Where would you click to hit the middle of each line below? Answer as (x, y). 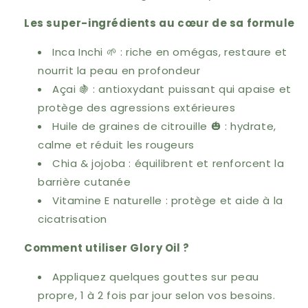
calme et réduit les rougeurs (116, 145)
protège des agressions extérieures (137, 108)
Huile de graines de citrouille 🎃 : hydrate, (164, 126)
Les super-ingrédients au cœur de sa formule (159, 23)
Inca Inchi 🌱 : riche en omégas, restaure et (170, 52)
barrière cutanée (85, 182)
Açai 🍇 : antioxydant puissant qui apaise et (172, 89)
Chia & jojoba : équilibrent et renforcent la (168, 163)
